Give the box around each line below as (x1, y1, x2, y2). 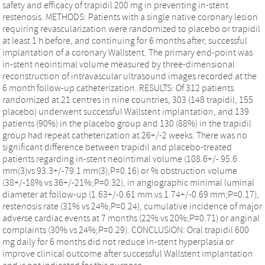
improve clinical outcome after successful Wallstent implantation (2, 248, 253, 259)
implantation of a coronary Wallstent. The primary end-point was (2, 47, 253, 58)
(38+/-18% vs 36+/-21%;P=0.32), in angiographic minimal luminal (2, 177, 254, 188)
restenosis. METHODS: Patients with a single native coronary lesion (2, 11, 258, 22)
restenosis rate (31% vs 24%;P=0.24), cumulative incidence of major (2, 201, 262, 212)
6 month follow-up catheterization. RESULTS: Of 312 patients (2, 82, 234, 93)
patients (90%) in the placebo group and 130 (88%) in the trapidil (2, 118, 251, 129)
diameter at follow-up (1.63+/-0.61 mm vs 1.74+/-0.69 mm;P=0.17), (2, 189, 259, 200)
